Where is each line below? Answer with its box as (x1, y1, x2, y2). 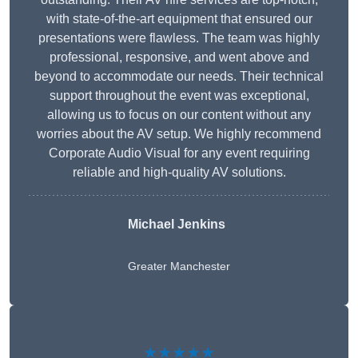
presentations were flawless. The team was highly (38, 31, 320, 46)
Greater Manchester (128, 260, 230, 273)
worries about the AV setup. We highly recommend (37, 127, 321, 141)
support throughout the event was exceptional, (49, 89, 309, 103)
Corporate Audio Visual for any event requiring (48, 146, 310, 161)
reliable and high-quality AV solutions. (72, 165, 286, 180)
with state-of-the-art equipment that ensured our (46, 12, 312, 26)
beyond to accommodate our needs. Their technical (34, 70, 324, 84)
